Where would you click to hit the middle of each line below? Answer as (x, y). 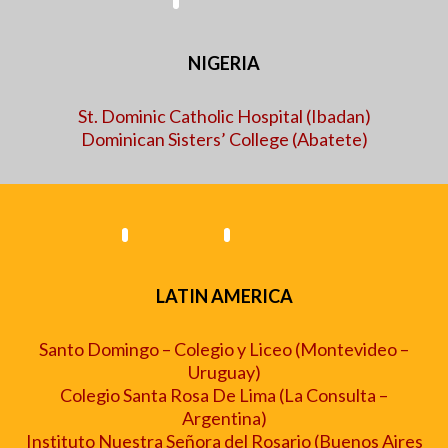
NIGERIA (224, 63)
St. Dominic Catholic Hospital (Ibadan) (224, 116)
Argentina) (224, 418)
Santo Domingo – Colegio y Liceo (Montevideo (218, 349)
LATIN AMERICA (224, 296)
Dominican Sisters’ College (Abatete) (224, 139)
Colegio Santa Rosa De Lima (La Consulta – (224, 395)
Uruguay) (224, 372)
